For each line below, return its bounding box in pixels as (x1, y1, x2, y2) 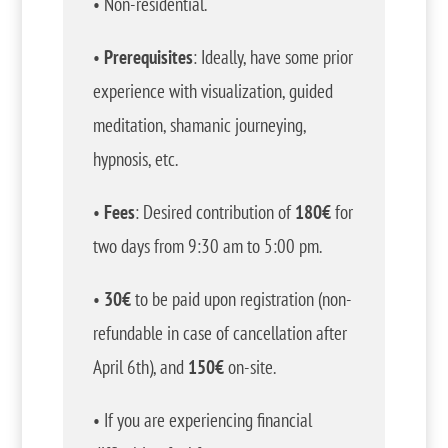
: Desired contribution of (134, 200, 295, 224)
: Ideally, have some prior (192, 45, 353, 69)
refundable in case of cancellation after (92, 321, 347, 345)
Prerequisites (103, 45, 193, 69)
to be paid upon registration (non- (130, 287, 352, 311)
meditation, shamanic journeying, (92, 113, 306, 137)
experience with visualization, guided (92, 79, 333, 103)
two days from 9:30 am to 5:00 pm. (92, 234, 322, 258)
